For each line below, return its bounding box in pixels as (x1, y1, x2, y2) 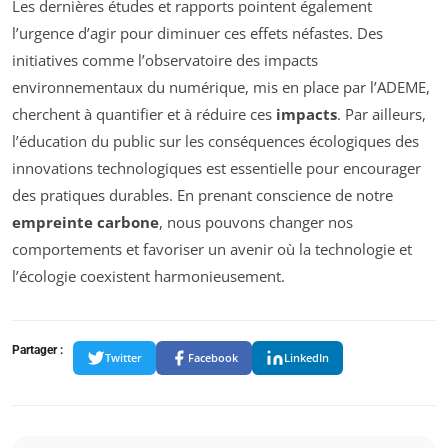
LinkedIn (284, 350, 329, 366)
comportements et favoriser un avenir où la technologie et (12, 238, 412, 259)
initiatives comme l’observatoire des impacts (12, 49, 318, 70)
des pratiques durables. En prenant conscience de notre (12, 184, 393, 205)
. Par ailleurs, (337, 103, 426, 124)
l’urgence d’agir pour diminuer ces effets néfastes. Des (12, 22, 383, 43)
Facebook (188, 350, 238, 366)
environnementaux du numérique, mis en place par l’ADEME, (12, 76, 430, 97)
